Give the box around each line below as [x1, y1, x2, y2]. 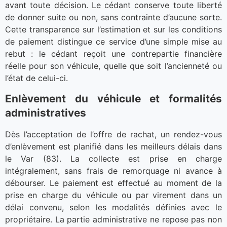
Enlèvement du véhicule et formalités [5, 92, 222, 105]
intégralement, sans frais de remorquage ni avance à [5, 165, 222, 176]
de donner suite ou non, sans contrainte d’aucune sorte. [5, 12, 222, 23]
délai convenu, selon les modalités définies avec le [5, 202, 222, 212]
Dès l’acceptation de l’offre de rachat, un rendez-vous [5, 129, 222, 139]
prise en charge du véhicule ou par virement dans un [5, 190, 222, 200]
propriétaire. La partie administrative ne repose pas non [5, 214, 222, 224]
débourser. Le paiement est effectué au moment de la [5, 177, 222, 188]
